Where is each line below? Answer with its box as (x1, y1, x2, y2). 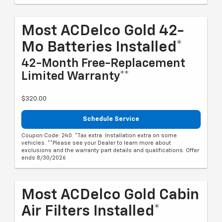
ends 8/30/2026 (21, 155, 66, 161)
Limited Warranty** (21, 70, 129, 82)
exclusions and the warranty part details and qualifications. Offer (21, 148, 199, 154)
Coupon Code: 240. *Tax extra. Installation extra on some (21, 133, 177, 139)
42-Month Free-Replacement (21, 57, 185, 69)
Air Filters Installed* (21, 204, 160, 220)
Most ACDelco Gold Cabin (21, 188, 199, 203)
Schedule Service (83, 115, 139, 122)
